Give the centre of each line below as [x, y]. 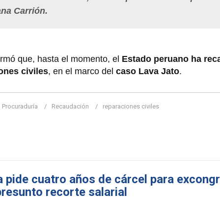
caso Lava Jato [148, 71]
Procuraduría [20, 106]
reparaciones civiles [131, 106]
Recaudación [70, 106]
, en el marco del [82, 71]
